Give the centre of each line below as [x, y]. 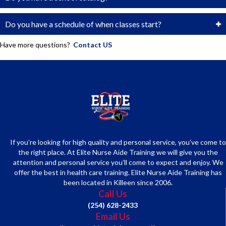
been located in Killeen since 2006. [118, 183]
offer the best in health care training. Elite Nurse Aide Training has [118, 173]
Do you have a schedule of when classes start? [83, 24]
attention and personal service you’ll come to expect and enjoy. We [118, 162]
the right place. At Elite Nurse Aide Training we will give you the [118, 152]
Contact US [93, 45]
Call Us [113, 194]
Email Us [113, 217]
